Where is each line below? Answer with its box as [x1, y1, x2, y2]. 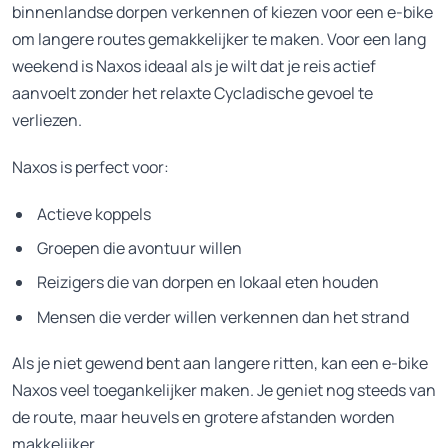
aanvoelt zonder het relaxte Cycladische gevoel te [12, 81, 373, 104]
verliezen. [12, 108, 82, 131]
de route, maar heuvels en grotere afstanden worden [12, 406, 395, 429]
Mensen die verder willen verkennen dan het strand [34, 305, 413, 328]
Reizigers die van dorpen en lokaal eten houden [34, 271, 383, 294]
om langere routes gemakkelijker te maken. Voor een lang [12, 27, 426, 50]
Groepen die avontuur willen [34, 237, 246, 260]
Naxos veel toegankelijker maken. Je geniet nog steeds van [12, 379, 436, 402]
